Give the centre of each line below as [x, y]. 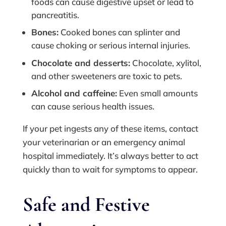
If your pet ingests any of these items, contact [110, 129]
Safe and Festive [86, 205]
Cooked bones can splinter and [119, 32]
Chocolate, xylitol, [165, 63]
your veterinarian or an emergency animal [104, 142]
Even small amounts [157, 93]
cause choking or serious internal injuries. [110, 45]
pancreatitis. [55, 15]
